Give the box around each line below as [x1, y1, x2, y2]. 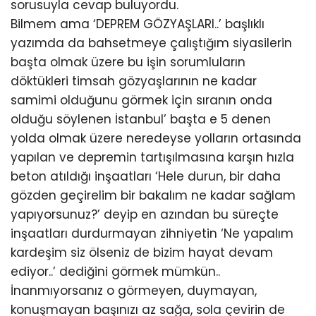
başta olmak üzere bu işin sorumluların [11, 54, 245, 71]
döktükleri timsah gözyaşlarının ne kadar [11, 73, 257, 90]
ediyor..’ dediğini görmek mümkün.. [11, 263, 220, 280]
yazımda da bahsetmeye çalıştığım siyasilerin [11, 35, 292, 51]
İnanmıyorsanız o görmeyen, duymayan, [11, 282, 257, 299]
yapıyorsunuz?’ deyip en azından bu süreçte [11, 206, 279, 223]
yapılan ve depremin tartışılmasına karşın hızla [11, 149, 294, 166]
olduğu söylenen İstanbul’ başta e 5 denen [11, 111, 271, 128]
